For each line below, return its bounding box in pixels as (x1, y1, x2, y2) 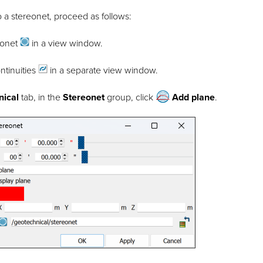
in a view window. (29, 38, 103, 50)
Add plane (172, 92, 215, 104)
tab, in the (19, 92, 63, 104)
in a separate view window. (48, 65, 159, 77)
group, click (104, 92, 156, 104)
